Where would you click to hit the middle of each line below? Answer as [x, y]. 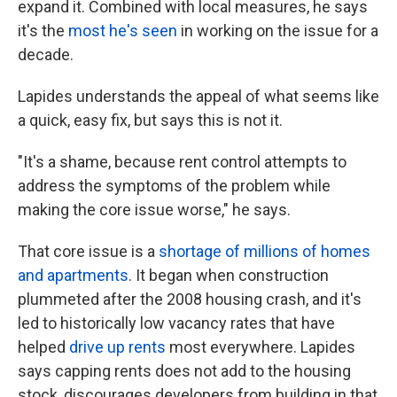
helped [43, 347]
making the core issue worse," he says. [154, 210]
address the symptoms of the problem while [174, 186]
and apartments [73, 275]
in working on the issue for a [278, 31]
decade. [46, 54]
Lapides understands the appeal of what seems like [198, 96]
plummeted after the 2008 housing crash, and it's [190, 299]
